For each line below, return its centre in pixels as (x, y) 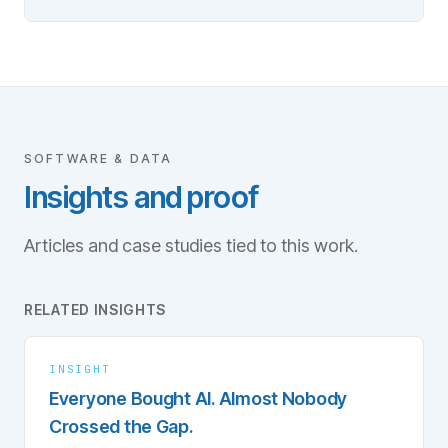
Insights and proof (141, 197)
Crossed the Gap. (121, 426)
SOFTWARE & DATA (98, 158)
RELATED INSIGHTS (95, 309)
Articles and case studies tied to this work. (191, 245)
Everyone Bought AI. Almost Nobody (198, 398)
